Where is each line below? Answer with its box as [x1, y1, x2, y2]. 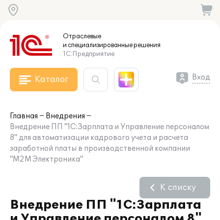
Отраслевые [63, 32, 101, 40]
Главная [10, 112, 38, 120]
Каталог [35, 75, 68, 84]
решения [133, 41, 161, 49]
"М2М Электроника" [10, 155, 83, 164]
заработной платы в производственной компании [10, 144, 190, 153]
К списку [160, 183, 196, 192]
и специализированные [63, 41, 133, 49]
